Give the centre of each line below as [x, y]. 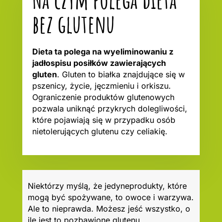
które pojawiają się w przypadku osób [104, 120]
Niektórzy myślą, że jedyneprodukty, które [107, 186]
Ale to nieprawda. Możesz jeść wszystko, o [109, 208]
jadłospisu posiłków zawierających [99, 63]
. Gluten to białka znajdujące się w [121, 75]
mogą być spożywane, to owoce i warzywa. [111, 197]
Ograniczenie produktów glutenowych [103, 97]
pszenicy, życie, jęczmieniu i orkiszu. [101, 86]
